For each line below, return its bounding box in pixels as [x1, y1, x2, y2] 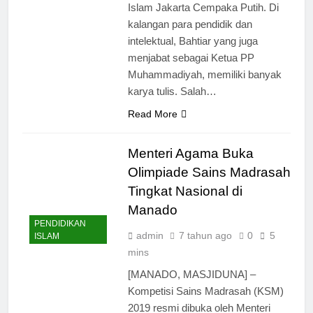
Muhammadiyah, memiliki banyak [127, 68, 282, 80]
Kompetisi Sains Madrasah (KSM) [127, 284, 284, 297]
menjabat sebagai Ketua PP [127, 51, 254, 64]
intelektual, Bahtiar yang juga [127, 34, 258, 47]
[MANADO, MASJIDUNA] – [127, 268, 256, 280]
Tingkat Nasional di [127, 183, 242, 198]
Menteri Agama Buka [127, 145, 254, 161]
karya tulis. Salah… [127, 85, 217, 97]
